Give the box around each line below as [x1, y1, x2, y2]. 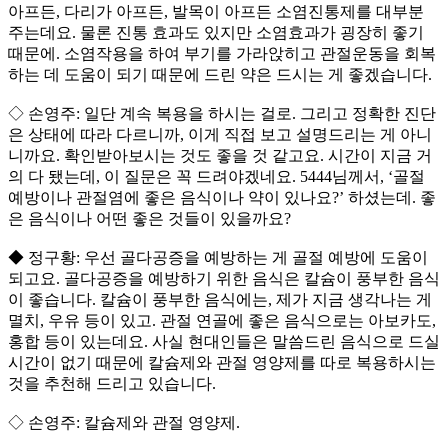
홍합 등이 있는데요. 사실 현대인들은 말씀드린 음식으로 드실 [8, 333, 440, 351]
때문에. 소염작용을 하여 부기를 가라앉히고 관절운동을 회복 [8, 45, 436, 63]
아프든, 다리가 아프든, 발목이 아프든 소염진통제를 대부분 [8, 3, 424, 21]
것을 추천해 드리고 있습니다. [8, 375, 216, 393]
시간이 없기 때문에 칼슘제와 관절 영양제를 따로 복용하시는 [8, 354, 436, 372]
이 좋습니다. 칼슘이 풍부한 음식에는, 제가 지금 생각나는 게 [8, 291, 432, 309]
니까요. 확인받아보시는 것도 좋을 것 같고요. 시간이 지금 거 [8, 147, 432, 165]
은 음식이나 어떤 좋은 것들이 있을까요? [8, 210, 291, 228]
